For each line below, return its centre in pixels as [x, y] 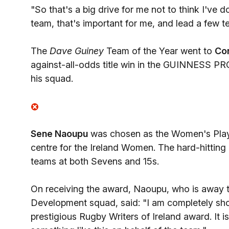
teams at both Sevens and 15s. [95, 161]
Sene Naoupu [59, 134]
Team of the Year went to [159, 51]
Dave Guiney [77, 51]
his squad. [52, 78]
